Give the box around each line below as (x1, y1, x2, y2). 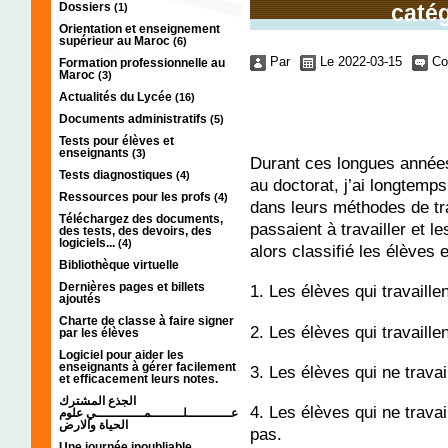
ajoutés (59, 291, 101, 306)
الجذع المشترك (59, 393, 136, 408)
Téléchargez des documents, (59, 211, 223, 226)
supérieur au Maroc (59, 33, 173, 48)
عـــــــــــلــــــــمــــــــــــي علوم (59, 405, 238, 420)
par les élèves (59, 325, 139, 340)
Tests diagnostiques (59, 167, 176, 182)
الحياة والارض (59, 417, 128, 432)
